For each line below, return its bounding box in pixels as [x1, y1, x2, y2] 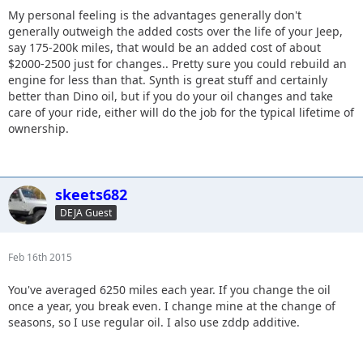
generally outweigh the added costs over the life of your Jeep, [8, 23, 343, 39]
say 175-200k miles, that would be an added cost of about [8, 39, 321, 55]
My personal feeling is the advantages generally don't [8, 6, 301, 23]
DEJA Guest [60, 206, 112, 220]
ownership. [8, 120, 69, 136]
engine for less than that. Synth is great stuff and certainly [8, 71, 327, 88]
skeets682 [55, 184, 127, 204]
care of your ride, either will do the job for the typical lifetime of [8, 104, 354, 120]
